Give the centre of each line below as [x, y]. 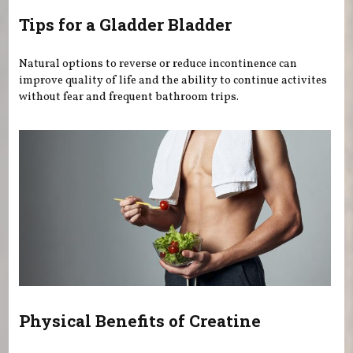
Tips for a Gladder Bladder [126, 25]
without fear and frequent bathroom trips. [129, 97]
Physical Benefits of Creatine [140, 320]
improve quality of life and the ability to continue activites [173, 80]
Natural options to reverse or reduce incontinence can [158, 63]
